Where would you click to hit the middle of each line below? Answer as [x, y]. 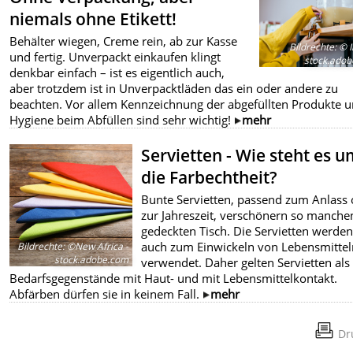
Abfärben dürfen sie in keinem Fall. [106, 294]
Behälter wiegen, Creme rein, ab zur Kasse [124, 41]
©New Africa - [97, 247]
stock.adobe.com [92, 260]
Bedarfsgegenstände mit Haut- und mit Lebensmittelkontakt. [174, 278]
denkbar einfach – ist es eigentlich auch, [117, 72]
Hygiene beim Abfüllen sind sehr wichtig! [122, 119]
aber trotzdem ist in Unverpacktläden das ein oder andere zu [174, 88]
